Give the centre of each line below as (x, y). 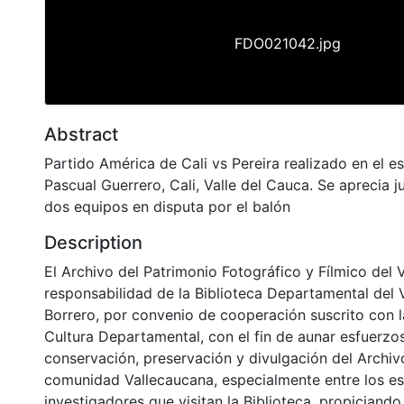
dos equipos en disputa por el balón (167, 206)
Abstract (81, 134)
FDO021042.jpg (288, 43)
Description (93, 242)
